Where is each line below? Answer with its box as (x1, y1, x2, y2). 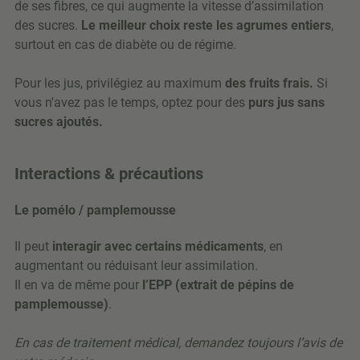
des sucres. (14, 18, 81, 34)
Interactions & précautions (14, 164, 203, 184)
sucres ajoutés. (14, 114, 103, 130)
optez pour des (162, 95, 248, 111)
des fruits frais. (225, 76, 317, 92)
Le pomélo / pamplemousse (14, 202, 176, 219)
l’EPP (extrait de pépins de (142, 277, 294, 293)
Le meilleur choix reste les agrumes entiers (81, 18, 331, 34)
